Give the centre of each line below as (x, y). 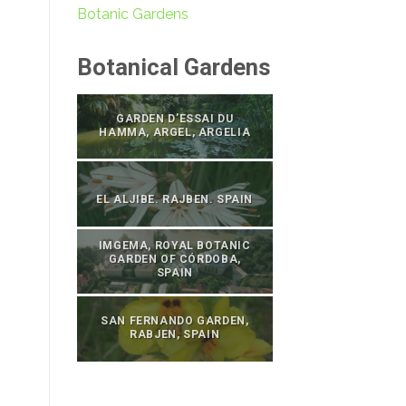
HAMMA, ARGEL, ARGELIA (175, 132)
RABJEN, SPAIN (175, 335)
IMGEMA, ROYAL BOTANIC (174, 246)
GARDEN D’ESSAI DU (175, 118)
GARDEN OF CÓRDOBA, (174, 260)
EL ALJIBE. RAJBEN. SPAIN (175, 200)
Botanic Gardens (132, 14)
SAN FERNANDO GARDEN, (175, 321)
